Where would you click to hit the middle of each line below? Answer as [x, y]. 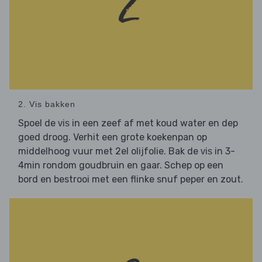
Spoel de [38, 123]
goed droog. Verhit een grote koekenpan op [113, 137]
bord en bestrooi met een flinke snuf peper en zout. [131, 180]
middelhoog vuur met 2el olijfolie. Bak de [109, 151]
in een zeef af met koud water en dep [154, 123]
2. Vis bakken [47, 104]
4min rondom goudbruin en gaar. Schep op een [121, 166]
